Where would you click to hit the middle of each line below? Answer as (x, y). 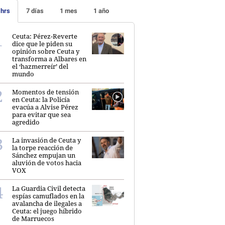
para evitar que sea (41, 114)
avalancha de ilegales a (47, 203)
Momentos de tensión (45, 92)
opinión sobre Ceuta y (46, 51)
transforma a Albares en (49, 59)
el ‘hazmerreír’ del (40, 66)
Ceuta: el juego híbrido (47, 211)
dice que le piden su (42, 43)
